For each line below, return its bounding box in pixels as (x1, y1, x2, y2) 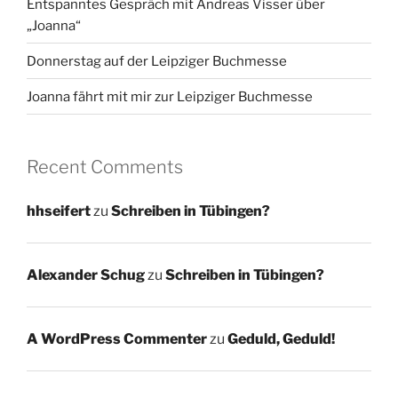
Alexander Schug (27, 266, 145, 283)
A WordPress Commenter (27, 330, 207, 347)
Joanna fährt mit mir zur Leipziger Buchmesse (27, 88, 313, 105)
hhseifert (27, 202, 91, 219)
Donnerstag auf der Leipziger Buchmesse (27, 52, 287, 69)
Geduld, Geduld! (227, 330, 335, 347)
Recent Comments (27, 156, 183, 179)
